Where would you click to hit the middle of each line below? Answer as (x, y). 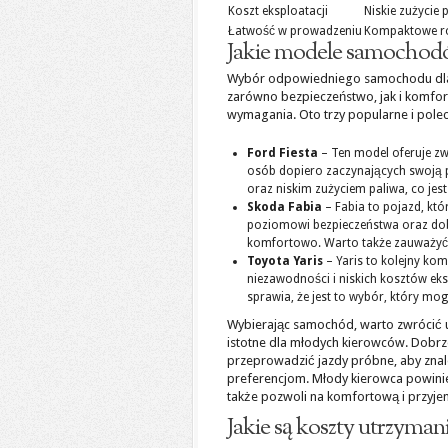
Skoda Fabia (284, 207)
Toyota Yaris (285, 261)
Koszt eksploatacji (278, 11)
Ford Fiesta (282, 153)
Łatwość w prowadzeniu (295, 31)
